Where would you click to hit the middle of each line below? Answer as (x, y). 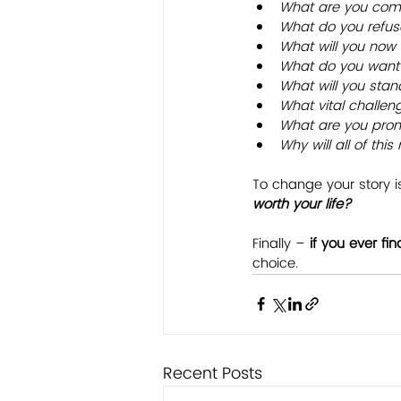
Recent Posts (213, 373)
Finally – (281, 243)
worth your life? (302, 204)
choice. (275, 263)
